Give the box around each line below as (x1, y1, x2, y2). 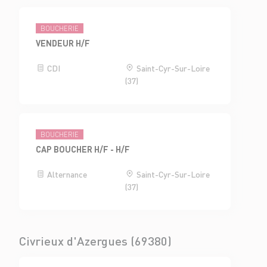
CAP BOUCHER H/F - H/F (36, 144, 131, 155)
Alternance (45, 169, 88, 180)
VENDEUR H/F (36, 38, 91, 49)
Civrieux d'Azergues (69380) (19, 233, 172, 249)
